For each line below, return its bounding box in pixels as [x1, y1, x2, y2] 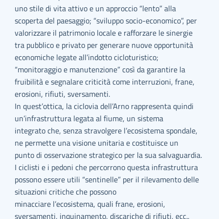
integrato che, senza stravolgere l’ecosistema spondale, [15, 125, 198, 136]
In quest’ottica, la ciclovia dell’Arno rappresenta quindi [15, 100, 194, 112]
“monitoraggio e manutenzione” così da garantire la [15, 64, 186, 75]
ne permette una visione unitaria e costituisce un [15, 137, 179, 149]
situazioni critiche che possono [15, 186, 117, 197]
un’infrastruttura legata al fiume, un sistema [15, 112, 164, 124]
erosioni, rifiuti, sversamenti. [15, 88, 110, 100]
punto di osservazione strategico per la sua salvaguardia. [15, 149, 202, 161]
